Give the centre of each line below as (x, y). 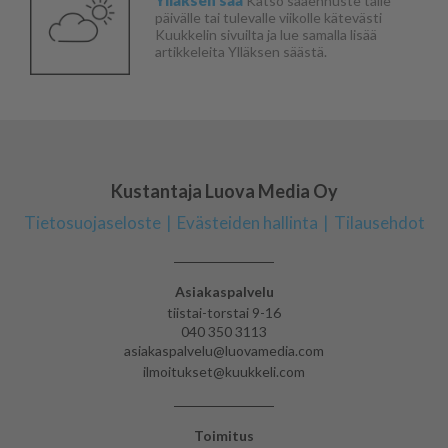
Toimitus (224, 436)
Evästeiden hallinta (247, 223)
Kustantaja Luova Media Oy (224, 191)
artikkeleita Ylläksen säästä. (241, 51)
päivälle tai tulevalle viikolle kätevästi (268, 17)
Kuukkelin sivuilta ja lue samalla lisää (266, 34)
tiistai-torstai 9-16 (224, 313)
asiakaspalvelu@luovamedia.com (224, 351)
